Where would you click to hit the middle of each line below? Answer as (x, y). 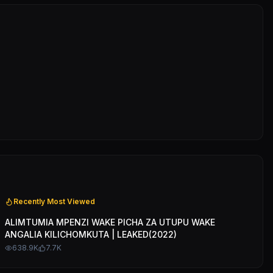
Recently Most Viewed (54, 201)
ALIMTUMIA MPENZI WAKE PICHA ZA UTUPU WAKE (110, 222)
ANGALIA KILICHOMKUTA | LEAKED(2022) (91, 234)
